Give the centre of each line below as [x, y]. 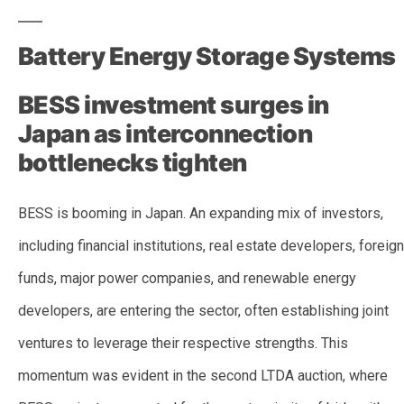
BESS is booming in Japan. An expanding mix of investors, [201, 213]
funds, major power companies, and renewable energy [187, 278]
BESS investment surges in [174, 105]
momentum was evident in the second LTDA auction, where [203, 375]
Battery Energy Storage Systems [207, 56]
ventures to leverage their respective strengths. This [183, 343]
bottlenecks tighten [133, 162]
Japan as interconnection [165, 133]
